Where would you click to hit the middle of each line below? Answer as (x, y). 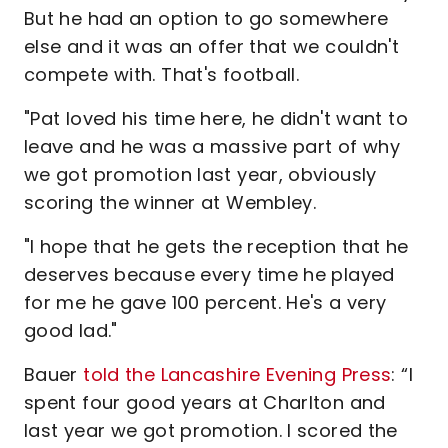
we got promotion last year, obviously (200, 174)
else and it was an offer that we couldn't (212, 46)
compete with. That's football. (162, 74)
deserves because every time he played (209, 274)
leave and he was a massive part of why (212, 146)
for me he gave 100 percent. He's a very (205, 302)
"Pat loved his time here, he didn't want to (216, 118)
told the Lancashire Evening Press (237, 374)
